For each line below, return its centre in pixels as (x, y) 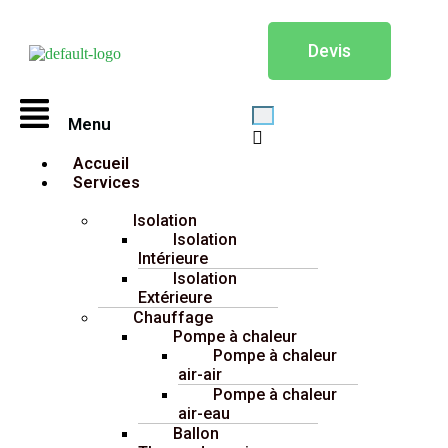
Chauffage (173, 317)
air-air (200, 374)
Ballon (196, 433)
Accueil (101, 163)
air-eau (204, 413)
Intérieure (173, 258)
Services (106, 182)
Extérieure (175, 297)
